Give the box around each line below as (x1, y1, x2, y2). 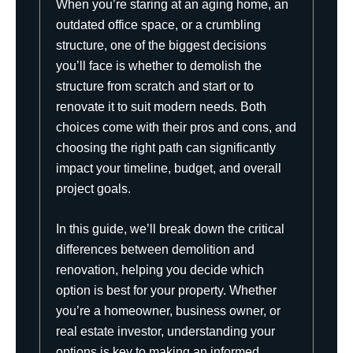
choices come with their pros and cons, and (56, 120, 296, 134)
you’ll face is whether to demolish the (56, 58, 262, 72)
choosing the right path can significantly (56, 140, 276, 154)
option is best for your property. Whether (56, 284, 277, 298)
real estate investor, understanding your (56, 325, 275, 339)
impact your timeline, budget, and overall (56, 161, 281, 175)
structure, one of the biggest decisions (56, 38, 266, 52)
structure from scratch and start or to (56, 79, 254, 93)
